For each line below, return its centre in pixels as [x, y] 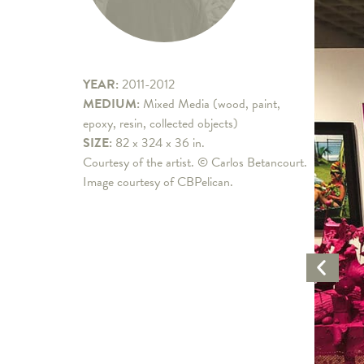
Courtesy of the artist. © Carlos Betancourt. [195, 163]
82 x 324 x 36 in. [160, 143]
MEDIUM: [113, 104]
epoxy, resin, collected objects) [160, 124]
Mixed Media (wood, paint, [212, 104]
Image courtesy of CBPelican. [158, 182]
